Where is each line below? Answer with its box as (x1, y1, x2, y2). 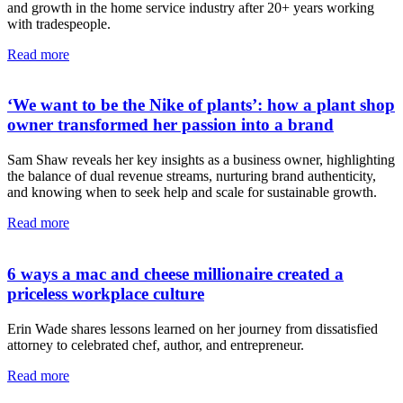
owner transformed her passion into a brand (7, 115, 334, 135)
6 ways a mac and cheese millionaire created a (7, 264, 344, 283)
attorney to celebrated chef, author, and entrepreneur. (7, 336, 304, 353)
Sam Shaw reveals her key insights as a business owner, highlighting (7, 152, 395, 168)
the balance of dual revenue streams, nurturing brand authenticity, (7, 168, 376, 184)
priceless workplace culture (7, 283, 204, 303)
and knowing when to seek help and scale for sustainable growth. (7, 184, 377, 201)
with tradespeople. (7, 15, 111, 31)
